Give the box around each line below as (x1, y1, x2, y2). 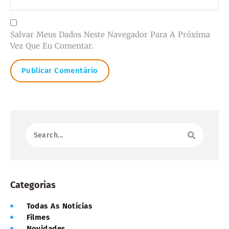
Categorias (10, 179, 56, 191)
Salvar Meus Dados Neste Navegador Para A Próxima (10, 29, 210, 39)
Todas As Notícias (26, 201, 93, 211)
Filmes (26, 212, 50, 222)
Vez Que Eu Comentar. (10, 40, 94, 51)
